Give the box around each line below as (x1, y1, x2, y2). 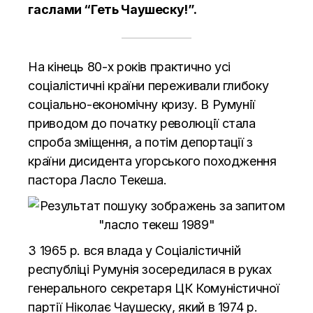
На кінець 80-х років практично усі (28, 59, 231, 74)
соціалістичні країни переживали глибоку (28, 78, 269, 93)
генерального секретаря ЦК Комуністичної (28, 280, 279, 296)
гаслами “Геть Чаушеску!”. (28, 1, 197, 17)
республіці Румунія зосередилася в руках (28, 261, 272, 277)
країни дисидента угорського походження (28, 153, 277, 168)
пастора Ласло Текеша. (28, 172, 167, 187)
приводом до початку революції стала (28, 115, 256, 131)
